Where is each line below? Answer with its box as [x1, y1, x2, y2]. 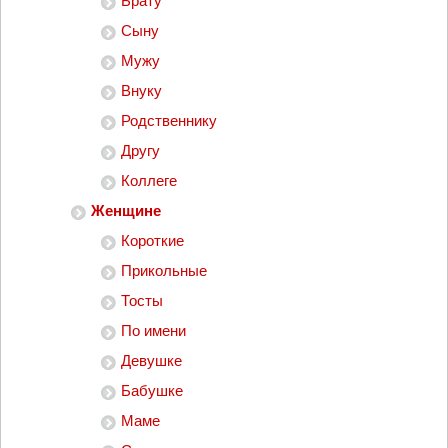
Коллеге [121, 172, 177, 189]
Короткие [121, 232, 184, 249]
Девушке [121, 352, 182, 369]
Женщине [91, 202, 161, 219]
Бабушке [121, 382, 183, 399]
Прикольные [121, 262, 207, 279]
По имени [121, 322, 186, 339]
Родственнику [121, 112, 217, 129]
